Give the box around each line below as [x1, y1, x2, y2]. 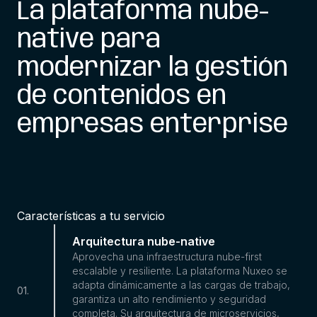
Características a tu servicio [17, 208, 165, 223]
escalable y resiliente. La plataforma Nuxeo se [72, 264, 287, 277]
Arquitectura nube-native [72, 234, 215, 248]
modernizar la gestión [17, 54, 288, 82]
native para [17, 26, 161, 54]
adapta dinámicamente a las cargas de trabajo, [72, 278, 290, 291]
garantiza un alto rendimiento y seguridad [72, 292, 266, 305]
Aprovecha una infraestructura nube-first [72, 250, 262, 263]
